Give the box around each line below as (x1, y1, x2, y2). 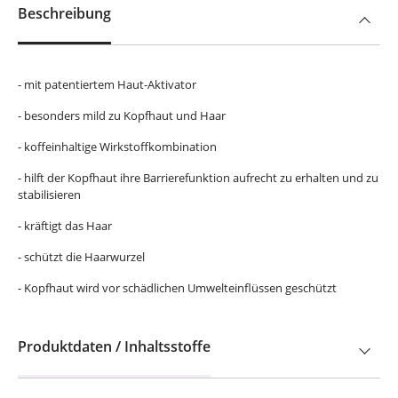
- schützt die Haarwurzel (18, 249, 145, 265)
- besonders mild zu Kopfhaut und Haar (18, 107, 226, 123)
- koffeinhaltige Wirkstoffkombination (18, 139, 217, 155)
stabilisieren (18, 187, 81, 203)
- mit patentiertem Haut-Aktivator (18, 76, 196, 92)
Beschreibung (18, 4, 111, 23)
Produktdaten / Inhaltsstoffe (18, 337, 211, 356)
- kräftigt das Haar (18, 218, 112, 234)
